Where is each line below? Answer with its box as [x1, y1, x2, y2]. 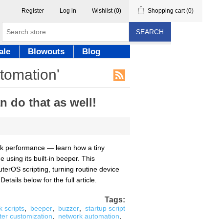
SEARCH [135, 28, 164, 36]
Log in [60, 7, 77, 14]
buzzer [58, 204, 79, 212]
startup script [85, 204, 125, 212]
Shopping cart [148, 7, 185, 14]
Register [22, 7, 44, 14]
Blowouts [28, 47, 65, 56]
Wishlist [92, 7, 113, 14]
